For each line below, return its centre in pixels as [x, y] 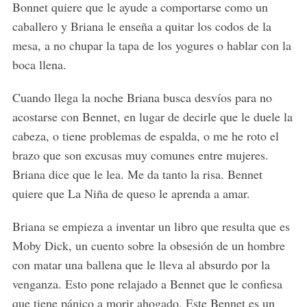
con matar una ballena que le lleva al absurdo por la [141, 265]
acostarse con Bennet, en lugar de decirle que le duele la [152, 117]
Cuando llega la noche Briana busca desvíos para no [142, 98]
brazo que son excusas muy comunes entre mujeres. [140, 155]
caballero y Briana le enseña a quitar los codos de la [142, 26]
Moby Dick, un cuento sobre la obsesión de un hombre [148, 246]
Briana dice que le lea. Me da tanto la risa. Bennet [137, 174]
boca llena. [39, 65]
